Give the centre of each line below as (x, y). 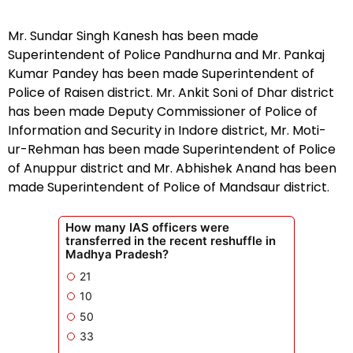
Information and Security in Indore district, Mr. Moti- (167, 130)
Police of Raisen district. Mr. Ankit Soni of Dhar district (171, 92)
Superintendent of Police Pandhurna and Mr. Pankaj (166, 54)
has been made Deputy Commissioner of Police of (163, 111)
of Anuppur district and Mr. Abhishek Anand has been (172, 168)
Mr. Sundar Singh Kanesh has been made (133, 35)
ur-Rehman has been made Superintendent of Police (172, 149)
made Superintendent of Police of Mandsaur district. (169, 187)
